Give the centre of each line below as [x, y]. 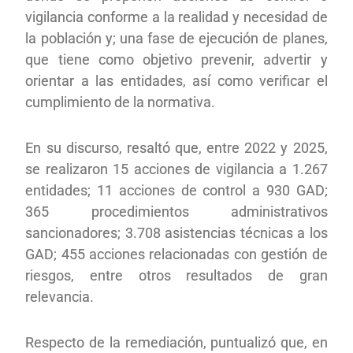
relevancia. [60, 296]
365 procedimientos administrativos [176, 211]
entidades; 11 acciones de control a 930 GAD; [176, 190]
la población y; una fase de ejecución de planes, [176, 38]
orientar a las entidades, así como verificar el [176, 80]
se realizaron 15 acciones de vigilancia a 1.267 [176, 169]
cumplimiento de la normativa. [121, 102]
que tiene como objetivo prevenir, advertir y [176, 59]
